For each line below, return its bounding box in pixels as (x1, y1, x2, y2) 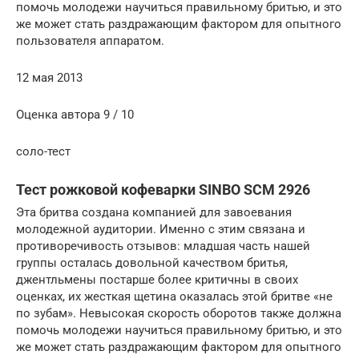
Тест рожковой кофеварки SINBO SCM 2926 (16, 180, 310, 198)
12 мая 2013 (16, 70, 83, 85)
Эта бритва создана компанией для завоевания (16, 204, 292, 220)
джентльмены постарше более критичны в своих (16, 272, 298, 287)
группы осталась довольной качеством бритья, (16, 255, 288, 270)
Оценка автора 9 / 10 (16, 107, 134, 122)
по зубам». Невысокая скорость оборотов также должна (16, 305, 341, 321)
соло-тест (16, 143, 71, 159)
